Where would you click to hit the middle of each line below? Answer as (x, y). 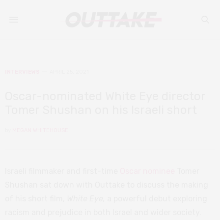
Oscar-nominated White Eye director (105, 96)
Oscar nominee (147, 171)
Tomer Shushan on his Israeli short (101, 110)
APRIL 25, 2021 (69, 72)
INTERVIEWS (22, 72)
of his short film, (36, 199)
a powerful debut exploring (157, 199)
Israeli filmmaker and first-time (62, 171)
